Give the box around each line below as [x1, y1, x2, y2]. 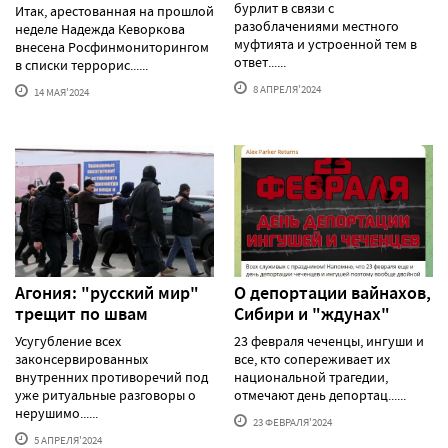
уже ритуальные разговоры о [15, 386, 196, 405]
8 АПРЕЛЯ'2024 [251, 81, 321, 96]
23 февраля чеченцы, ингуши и [234, 332, 424, 351]
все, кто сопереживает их [234, 350, 390, 369]
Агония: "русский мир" [15, 281, 199, 306]
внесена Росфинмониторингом [15, 37, 209, 56]
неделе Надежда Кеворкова [15, 19, 185, 38]
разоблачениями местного [234, 16, 399, 35]
